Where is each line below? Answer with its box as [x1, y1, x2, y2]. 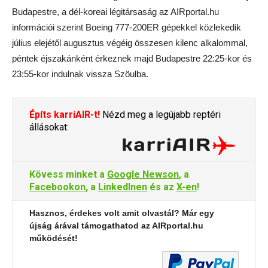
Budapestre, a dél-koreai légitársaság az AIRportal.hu [12, 6, 219, 17]
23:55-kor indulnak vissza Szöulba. [12, 68, 148, 79]
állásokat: [29, 121, 69, 133]
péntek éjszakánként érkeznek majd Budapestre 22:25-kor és [12, 53, 252, 63]
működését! [29, 233, 78, 243]
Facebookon [29, 181, 86, 193]
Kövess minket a [29, 168, 107, 180]
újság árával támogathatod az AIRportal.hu [29, 220, 203, 230]
